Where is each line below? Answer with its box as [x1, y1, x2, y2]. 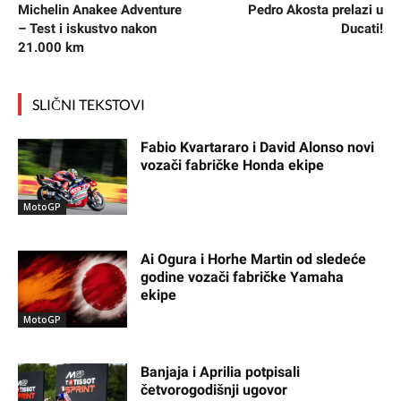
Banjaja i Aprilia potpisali [141, 363, 301, 381]
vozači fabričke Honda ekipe [141, 156, 325, 174]
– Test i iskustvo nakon [18, 20, 157, 37]
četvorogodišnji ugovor [141, 381, 288, 399]
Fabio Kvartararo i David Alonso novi [141, 138, 375, 156]
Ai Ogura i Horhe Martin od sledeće [141, 251, 367, 269]
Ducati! [340, 20, 383, 37]
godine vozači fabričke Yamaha [141, 269, 345, 286]
